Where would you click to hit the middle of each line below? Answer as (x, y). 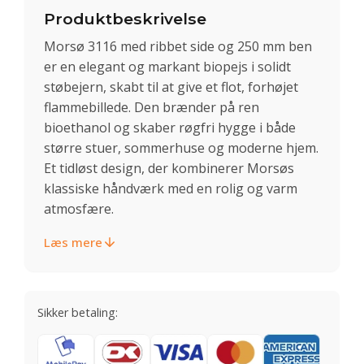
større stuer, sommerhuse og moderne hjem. (181, 147)
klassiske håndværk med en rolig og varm (171, 188)
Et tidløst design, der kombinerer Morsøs (169, 168)
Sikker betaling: (78, 312)
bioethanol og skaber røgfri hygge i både (170, 127)
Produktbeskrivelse (125, 19)
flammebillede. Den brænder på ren (152, 107)
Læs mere (73, 242)
